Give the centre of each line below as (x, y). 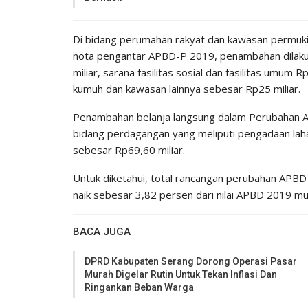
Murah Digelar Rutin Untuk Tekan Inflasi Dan (181, 274)
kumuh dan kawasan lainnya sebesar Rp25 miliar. (187, 88)
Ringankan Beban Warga (139, 287)
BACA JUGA (102, 231)
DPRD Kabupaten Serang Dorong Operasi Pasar (191, 261)
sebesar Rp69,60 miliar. (129, 150)
